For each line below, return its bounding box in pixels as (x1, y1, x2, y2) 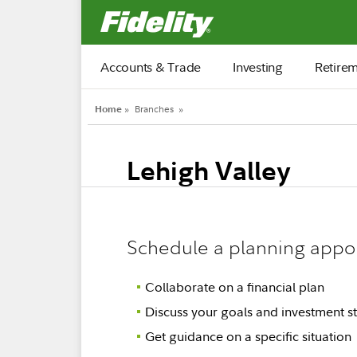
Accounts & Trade (100, 57, 201, 76)
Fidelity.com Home (213, 6, 321, 24)
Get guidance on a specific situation (145, 328, 351, 345)
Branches (134, 102, 174, 116)
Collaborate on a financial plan (145, 278, 324, 296)
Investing (233, 57, 283, 76)
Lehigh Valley (127, 154, 291, 186)
